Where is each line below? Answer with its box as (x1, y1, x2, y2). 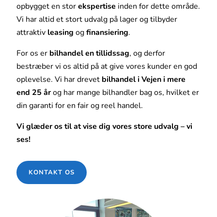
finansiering (86, 27, 128, 38)
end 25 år (16, 87, 51, 98)
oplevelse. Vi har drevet (16, 74, 102, 85)
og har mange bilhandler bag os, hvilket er (50, 87, 199, 98)
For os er (16, 47, 49, 59)
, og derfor (129, 47, 165, 59)
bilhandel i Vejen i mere (101, 74, 186, 85)
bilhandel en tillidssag (49, 47, 129, 59)
